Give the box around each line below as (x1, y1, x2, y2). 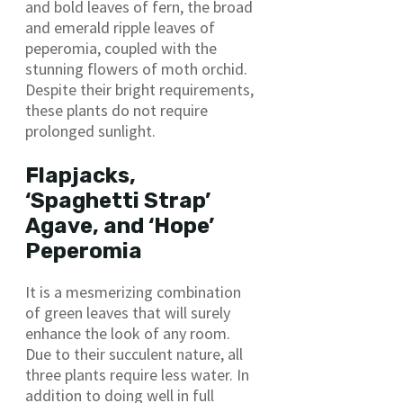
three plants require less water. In (25, 363, 249, 385)
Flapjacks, (25, 162, 136, 188)
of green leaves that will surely (25, 301, 230, 323)
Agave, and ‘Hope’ (25, 212, 214, 238)
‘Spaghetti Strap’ (25, 187, 210, 213)
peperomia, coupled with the (25, 37, 217, 58)
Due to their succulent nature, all (25, 343, 243, 364)
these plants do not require (25, 99, 208, 121)
